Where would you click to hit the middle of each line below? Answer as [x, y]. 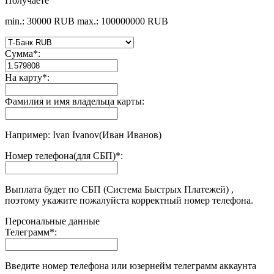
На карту [24, 77]
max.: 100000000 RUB [123, 21]
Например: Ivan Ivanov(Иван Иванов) [83, 135]
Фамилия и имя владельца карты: [75, 101]
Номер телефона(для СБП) [60, 155]
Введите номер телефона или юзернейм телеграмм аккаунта [131, 265]
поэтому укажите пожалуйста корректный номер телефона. [129, 200]
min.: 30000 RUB [40, 21]
